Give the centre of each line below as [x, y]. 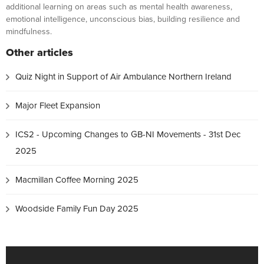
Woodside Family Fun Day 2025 [77, 209]
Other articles [39, 52]
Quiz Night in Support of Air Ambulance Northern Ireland [123, 77]
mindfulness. [29, 32]
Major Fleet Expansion [58, 105]
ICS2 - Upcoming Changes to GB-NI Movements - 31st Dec [128, 134]
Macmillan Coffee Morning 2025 [77, 180]
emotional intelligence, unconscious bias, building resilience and [123, 19]
